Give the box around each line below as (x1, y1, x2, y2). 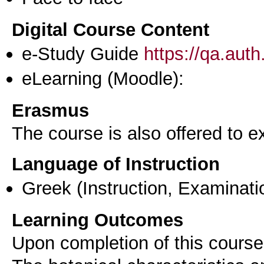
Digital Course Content (12, 18, 209, 40)
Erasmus (12, 99, 89, 121)
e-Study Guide (22, 42, 144, 64)
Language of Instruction (12, 153, 220, 175)
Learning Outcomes (12, 209, 183, 230)
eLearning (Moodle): (22, 68, 184, 90)
